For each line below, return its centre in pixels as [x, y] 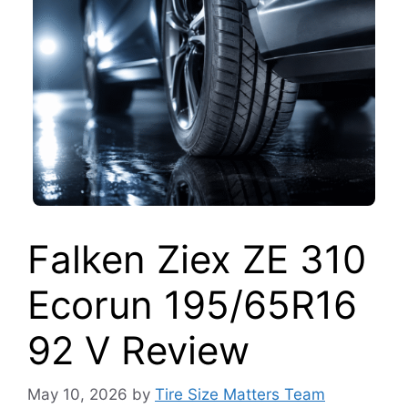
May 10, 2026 [77, 395]
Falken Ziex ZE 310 [197, 259]
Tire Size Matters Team [240, 395]
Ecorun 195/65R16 [192, 304]
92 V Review [138, 350]
